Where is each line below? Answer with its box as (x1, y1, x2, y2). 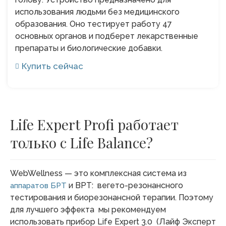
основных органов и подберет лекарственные (15, 31, 198, 41)
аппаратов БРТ (10, 181, 67, 190)
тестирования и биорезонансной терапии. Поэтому (10, 192, 213, 202)
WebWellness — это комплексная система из (10, 168, 187, 178)
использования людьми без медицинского (15, 7, 180, 17)
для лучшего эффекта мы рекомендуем (10, 204, 166, 214)
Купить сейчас (22, 61, 83, 71)
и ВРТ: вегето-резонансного (67, 180, 183, 190)
